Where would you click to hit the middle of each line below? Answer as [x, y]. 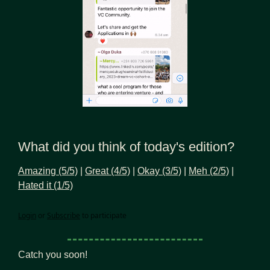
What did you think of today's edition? [126, 147]
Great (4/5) [108, 171]
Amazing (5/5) [48, 171]
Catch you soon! [53, 255]
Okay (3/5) [159, 171]
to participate [104, 216]
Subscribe [64, 216]
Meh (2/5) [209, 171]
